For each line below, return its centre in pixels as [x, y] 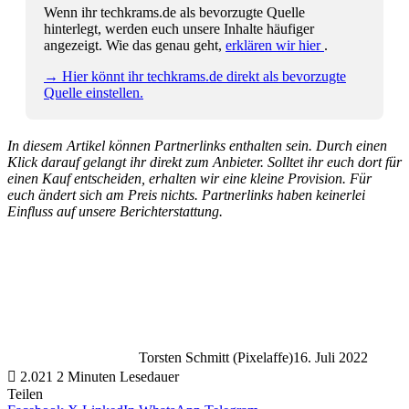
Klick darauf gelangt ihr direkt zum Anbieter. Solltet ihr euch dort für [204, 162]
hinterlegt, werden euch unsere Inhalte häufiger [179, 28]
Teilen [25, 393]
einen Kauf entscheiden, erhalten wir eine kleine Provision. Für [189, 178]
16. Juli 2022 [330, 357]
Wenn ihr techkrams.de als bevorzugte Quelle [174, 12]
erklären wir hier [275, 45]
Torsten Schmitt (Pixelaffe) [216, 357]
